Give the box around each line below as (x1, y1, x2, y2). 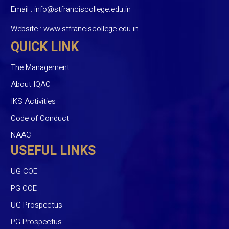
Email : (11, 3, 34, 15)
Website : (11, 22, 43, 34)
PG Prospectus (11, 216, 62, 227)
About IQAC (11, 78, 51, 90)
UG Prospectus (11, 199, 62, 211)
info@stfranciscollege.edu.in (34, 3, 131, 15)
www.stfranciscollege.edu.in (43, 22, 139, 34)
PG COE (11, 182, 37, 194)
